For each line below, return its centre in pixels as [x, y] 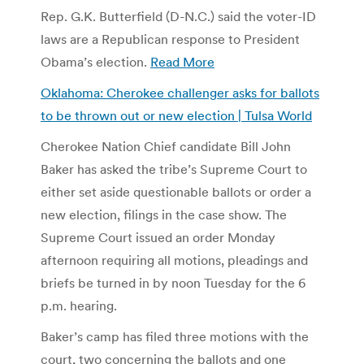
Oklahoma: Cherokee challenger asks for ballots [180, 92]
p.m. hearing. [79, 305]
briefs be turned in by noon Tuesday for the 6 [173, 282]
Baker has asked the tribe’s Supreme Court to [174, 169]
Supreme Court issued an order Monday [158, 237]
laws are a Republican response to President [170, 39]
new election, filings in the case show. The [164, 214]
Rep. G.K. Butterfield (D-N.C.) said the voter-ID [178, 16]
